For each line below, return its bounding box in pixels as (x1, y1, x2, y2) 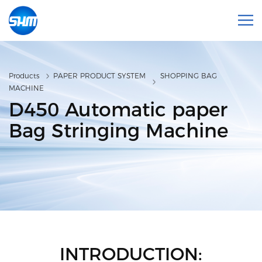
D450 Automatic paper (9, 97, 227, 121)
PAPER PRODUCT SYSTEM (53, 71, 146, 81)
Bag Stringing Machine (9, 118, 228, 142)
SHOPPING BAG (160, 71, 217, 81)
